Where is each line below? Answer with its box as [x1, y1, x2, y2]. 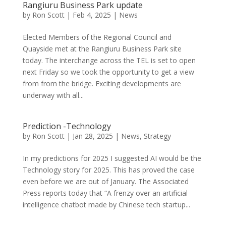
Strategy [143, 131, 171, 141]
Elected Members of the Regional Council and [22, 32, 172, 42]
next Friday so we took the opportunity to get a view [22, 67, 194, 77]
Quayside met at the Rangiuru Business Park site [22, 44, 182, 53]
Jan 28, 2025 [72, 131, 113, 141]
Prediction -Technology [22, 121, 111, 132]
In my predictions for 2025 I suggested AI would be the [22, 153, 201, 163]
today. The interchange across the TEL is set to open [22, 55, 196, 65]
